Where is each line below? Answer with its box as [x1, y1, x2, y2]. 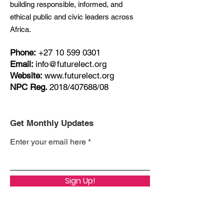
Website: [10, 70, 44, 80]
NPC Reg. [10, 82, 49, 92]
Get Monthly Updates [10, 118, 93, 128]
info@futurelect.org [35, 59, 106, 69]
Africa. [10, 25, 31, 33]
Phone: [10, 47, 36, 57]
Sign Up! [64, 175, 95, 186]
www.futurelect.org [44, 70, 114, 80]
